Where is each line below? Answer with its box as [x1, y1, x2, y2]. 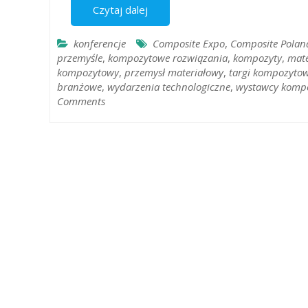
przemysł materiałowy [124, 65, 223, 80]
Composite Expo [153, 36, 225, 51]
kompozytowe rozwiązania [108, 51, 228, 65]
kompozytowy [57, 65, 119, 80]
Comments [57, 94, 105, 109]
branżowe [57, 80, 102, 94]
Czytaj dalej [93, 3, 148, 17]
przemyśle [57, 51, 102, 65]
